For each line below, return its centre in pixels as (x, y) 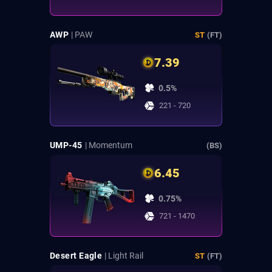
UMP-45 (66, 145)
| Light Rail (124, 256)
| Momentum (108, 145)
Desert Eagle (76, 256)
